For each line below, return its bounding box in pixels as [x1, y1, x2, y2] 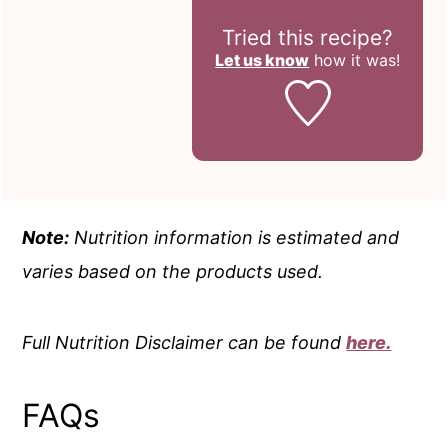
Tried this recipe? [222, 25, 394, 51]
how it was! [309, 50, 401, 71]
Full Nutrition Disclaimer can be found [22, 331, 347, 353]
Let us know [215, 50, 310, 71]
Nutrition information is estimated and [69, 226, 400, 248]
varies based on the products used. [22, 260, 324, 282]
